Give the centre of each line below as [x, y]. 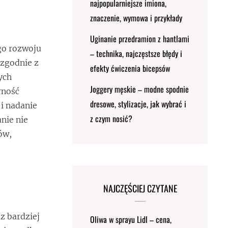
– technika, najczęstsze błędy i [136, 53]
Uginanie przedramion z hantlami [140, 39]
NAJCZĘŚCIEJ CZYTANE [140, 188]
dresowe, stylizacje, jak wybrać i [138, 104]
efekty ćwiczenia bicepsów [130, 68]
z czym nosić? [111, 119]
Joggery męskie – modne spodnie [140, 89]
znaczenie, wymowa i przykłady [136, 18]
